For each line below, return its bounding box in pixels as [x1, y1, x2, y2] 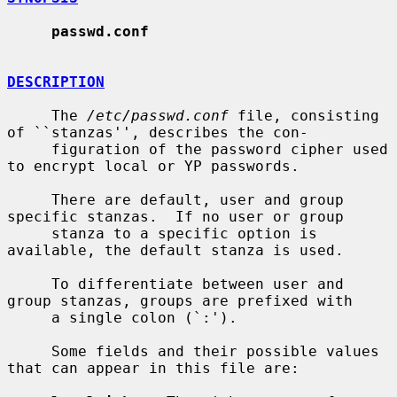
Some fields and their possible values [7, 342, 51, 360]
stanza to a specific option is [7, 224, 51, 242]
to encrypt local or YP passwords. [7, 157, 300, 175]
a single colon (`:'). [7, 308, 51, 326]
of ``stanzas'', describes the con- [7, 123, 308, 141]
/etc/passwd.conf [87, 106, 229, 124]
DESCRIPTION [7, 73, 105, 90]
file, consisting [229, 106, 379, 124]
